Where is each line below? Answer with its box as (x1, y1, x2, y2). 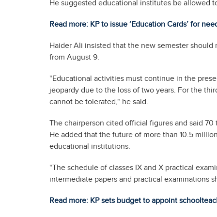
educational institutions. (49, 142, 130, 151)
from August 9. (49, 53, 99, 62)
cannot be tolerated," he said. (49, 97, 148, 107)
